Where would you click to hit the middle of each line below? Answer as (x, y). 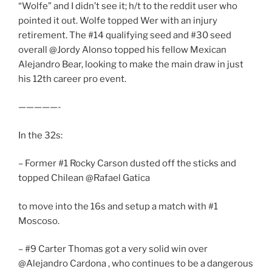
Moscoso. (39, 221)
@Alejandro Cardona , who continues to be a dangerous (136, 264)
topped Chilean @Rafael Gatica (84, 178)
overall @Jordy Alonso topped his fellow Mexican (122, 49)
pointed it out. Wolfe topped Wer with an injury (118, 20)
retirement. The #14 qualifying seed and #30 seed (125, 35)
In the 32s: (40, 135)
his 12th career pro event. (72, 79)
